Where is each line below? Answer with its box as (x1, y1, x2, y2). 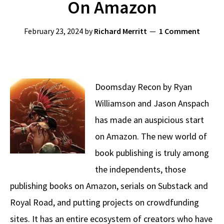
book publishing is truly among (95, 147, 209, 158)
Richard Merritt (94, 26, 147, 36)
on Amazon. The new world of (95, 130, 207, 142)
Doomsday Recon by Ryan (95, 81, 192, 92)
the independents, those (95, 163, 186, 175)
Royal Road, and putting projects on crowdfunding (10, 196, 199, 208)
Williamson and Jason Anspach (95, 97, 209, 109)
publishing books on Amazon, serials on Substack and (10, 180, 208, 191)
